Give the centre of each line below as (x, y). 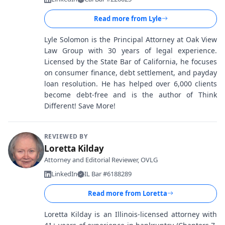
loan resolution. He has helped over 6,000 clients (131, 84)
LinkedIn (64, 174)
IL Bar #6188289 (108, 174)
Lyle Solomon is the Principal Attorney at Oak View (131, 39)
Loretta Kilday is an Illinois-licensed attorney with (131, 214)
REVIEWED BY (66, 136)
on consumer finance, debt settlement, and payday (131, 73)
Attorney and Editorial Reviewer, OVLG (101, 160)
